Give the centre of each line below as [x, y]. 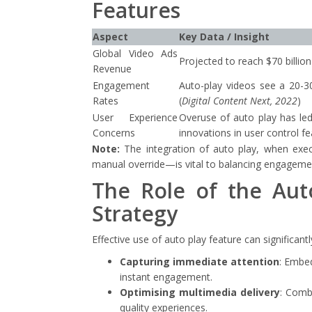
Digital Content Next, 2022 [240, 101]
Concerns [114, 133]
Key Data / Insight [224, 37]
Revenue [112, 69]
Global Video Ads [135, 53]
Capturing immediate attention [200, 262]
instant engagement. [166, 277]
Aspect [110, 37]
